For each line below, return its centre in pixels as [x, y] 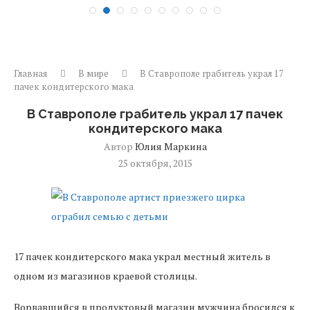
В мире [93, 73]
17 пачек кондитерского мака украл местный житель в [142, 256]
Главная [30, 73]
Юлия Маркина [171, 146]
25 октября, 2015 [155, 163]
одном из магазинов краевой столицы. [106, 276]
